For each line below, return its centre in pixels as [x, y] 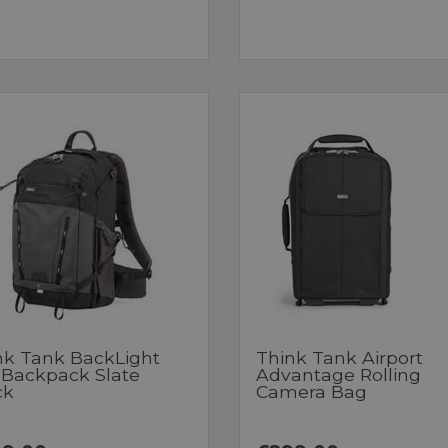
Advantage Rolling [338, 374]
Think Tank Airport [339, 357]
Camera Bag [311, 391]
